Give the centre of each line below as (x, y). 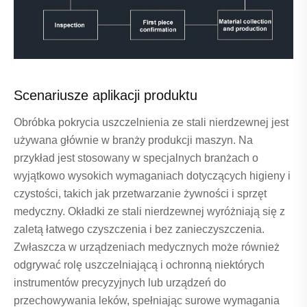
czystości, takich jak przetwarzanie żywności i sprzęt (140, 194)
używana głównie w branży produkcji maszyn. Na (133, 140)
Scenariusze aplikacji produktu (106, 96)
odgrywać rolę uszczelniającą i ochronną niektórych (139, 265)
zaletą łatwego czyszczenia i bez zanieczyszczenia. (139, 230)
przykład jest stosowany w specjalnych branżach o (136, 158)
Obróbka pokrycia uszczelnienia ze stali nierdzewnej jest (151, 123)
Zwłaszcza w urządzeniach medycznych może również (147, 247)
